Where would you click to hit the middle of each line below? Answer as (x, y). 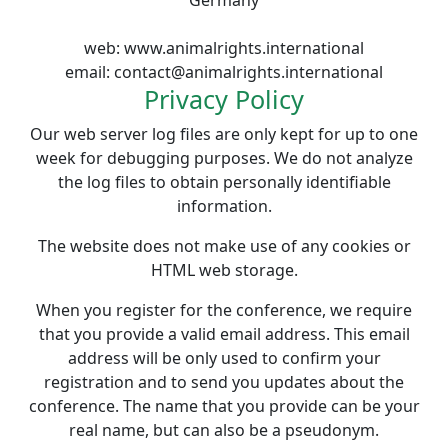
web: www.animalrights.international (224, 48)
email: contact (118, 72)
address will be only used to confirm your (224, 358)
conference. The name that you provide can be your (224, 406)
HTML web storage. (224, 270)
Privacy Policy (224, 99)
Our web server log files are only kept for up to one (224, 134)
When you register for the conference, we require (224, 310)
